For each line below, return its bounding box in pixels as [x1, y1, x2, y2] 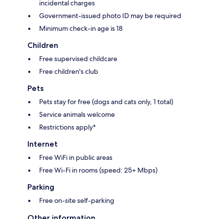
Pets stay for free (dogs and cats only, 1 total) [39, 97, 173, 107]
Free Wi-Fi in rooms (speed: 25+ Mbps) [39, 166, 157, 175]
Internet [27, 139, 58, 149]
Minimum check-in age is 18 [39, 24, 123, 33]
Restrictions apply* [39, 123, 96, 132]
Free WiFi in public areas [39, 153, 112, 162]
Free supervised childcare [39, 54, 117, 64]
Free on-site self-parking [39, 196, 114, 205]
